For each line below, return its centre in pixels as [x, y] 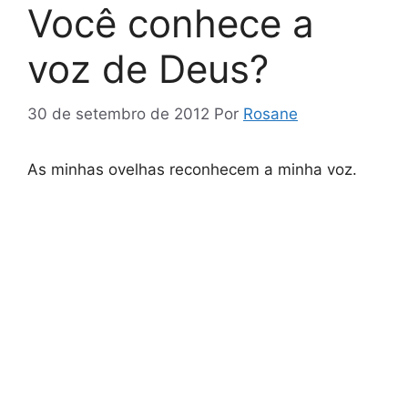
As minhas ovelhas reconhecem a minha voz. [192, 169]
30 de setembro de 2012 [118, 113]
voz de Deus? [148, 69]
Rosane [270, 113]
